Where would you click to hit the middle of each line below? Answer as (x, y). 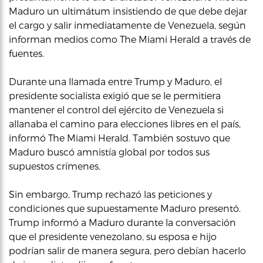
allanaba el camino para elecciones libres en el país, (125, 124)
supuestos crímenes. (55, 166)
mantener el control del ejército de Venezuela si (116, 109)
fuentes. (26, 53)
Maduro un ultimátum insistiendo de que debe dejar (128, 11)
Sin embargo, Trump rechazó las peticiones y (110, 194)
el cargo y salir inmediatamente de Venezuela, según (127, 25)
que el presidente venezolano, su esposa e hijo (113, 236)
